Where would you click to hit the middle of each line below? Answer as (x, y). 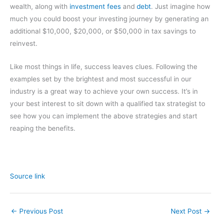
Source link (27, 176)
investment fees (95, 7)
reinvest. (24, 44)
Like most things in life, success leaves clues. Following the (104, 67)
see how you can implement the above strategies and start (104, 116)
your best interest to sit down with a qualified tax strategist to (108, 104)
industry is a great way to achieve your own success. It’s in (104, 92)
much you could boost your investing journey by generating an (109, 19)
